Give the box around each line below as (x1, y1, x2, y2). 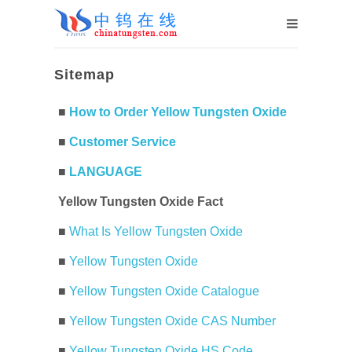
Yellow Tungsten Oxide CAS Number (69, 314, 276, 328)
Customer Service (69, 135, 176, 148)
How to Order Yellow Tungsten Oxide (69, 105, 287, 119)
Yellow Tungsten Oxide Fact (58, 195, 223, 208)
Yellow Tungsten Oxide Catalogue (69, 284, 259, 298)
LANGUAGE (69, 165, 142, 178)
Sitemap (54, 67, 115, 82)
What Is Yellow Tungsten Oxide (69, 225, 243, 238)
